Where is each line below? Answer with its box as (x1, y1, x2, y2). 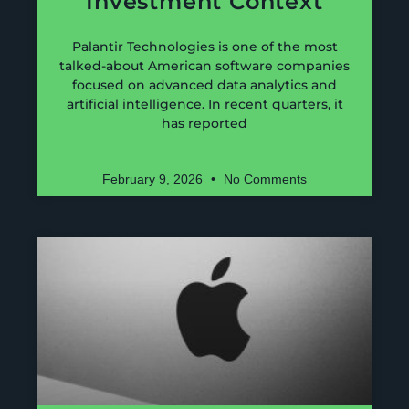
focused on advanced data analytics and (72, 76, 337, 93)
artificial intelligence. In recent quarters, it (66, 95, 343, 112)
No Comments (220, 171, 307, 186)
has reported (162, 114, 247, 131)
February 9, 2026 (102, 171, 206, 186)
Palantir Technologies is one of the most (71, 37, 338, 55)
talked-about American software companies (59, 57, 350, 74)
